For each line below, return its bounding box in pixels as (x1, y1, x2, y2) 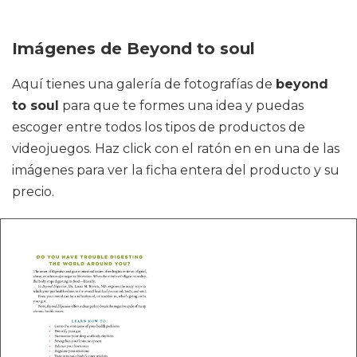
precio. (12, 183, 54, 199)
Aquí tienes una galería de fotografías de (12, 76, 276, 92)
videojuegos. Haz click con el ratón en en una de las (12, 140, 339, 156)
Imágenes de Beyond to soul (12, 38, 255, 58)
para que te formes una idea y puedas (59, 97, 304, 113)
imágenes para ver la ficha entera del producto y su (12, 162, 339, 178)
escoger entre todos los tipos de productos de (12, 119, 305, 135)
